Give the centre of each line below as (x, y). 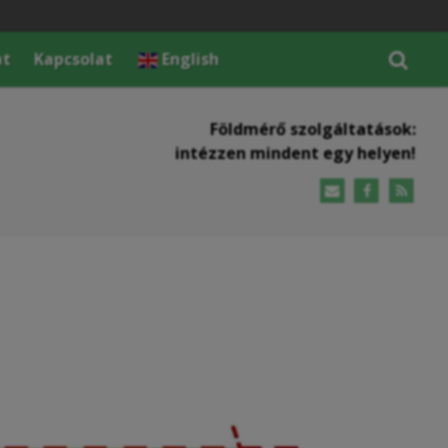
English (190, 58)
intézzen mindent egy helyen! (295, 152)
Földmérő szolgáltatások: (313, 128)
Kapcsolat (74, 58)
